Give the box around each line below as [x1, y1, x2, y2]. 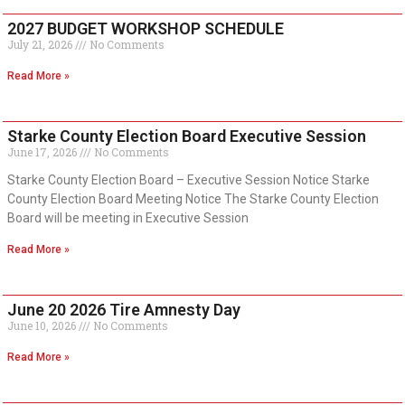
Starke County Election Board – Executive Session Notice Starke [7, 173, 370, 188]
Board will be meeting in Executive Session [7, 211, 249, 226]
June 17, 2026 [7, 145, 80, 160]
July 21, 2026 [7, 37, 75, 52]
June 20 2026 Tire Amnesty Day [7, 300, 240, 320]
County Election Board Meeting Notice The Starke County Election [7, 192, 379, 207]
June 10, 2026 [7, 318, 79, 334]
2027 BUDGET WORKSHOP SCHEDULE [7, 19, 284, 39]
